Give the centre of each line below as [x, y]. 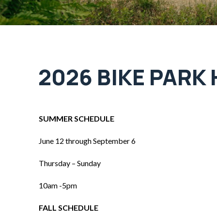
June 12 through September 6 [87, 141]
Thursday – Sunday [70, 163]
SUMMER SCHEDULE [77, 118]
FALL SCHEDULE [69, 208]
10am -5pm [58, 185]
